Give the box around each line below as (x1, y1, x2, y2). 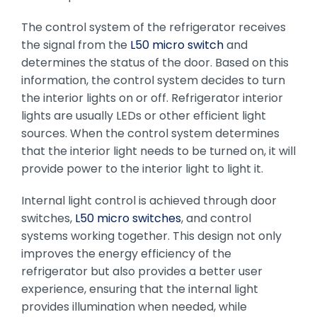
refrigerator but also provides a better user (21, 263, 263, 279)
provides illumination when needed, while (21, 298, 247, 315)
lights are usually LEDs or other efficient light (21, 107, 266, 124)
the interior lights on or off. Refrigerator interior (21, 89, 283, 106)
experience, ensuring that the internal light (21, 280, 258, 297)
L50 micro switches (74, 209, 181, 226)
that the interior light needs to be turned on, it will (21, 142, 296, 159)
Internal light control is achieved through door (21, 192, 277, 209)
